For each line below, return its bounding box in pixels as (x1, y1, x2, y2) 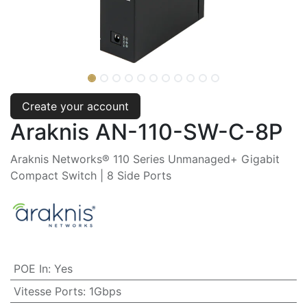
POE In (13, 262, 48, 276)
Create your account (22, 99, 129, 113)
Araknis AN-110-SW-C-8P (10, 118, 283, 145)
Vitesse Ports (13, 284, 83, 299)
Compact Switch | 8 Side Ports (10, 168, 171, 182)
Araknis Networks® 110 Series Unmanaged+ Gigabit (10, 151, 280, 166)
